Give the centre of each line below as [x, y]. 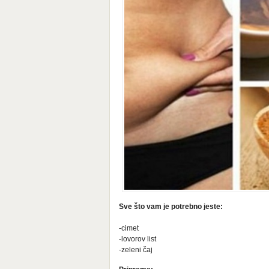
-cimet [129, 228]
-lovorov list [138, 239]
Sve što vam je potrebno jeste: [171, 207]
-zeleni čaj [136, 250]
